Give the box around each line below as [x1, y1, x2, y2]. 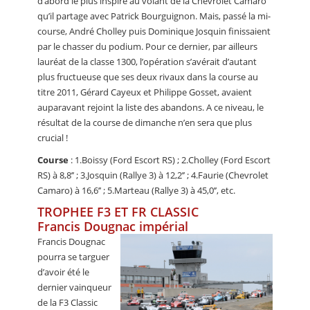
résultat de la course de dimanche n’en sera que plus [37, 116, 252, 129]
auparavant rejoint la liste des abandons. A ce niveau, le [37, 100, 264, 113]
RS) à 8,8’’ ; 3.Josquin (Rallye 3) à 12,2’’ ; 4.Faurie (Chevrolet [37, 168, 268, 181]
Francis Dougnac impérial [37, 217, 188, 235]
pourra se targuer [37, 250, 109, 263]
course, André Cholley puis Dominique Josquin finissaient [37, 24, 271, 37]
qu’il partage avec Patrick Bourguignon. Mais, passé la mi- [37, 9, 271, 22]
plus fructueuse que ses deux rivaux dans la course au [37, 70, 258, 83]
